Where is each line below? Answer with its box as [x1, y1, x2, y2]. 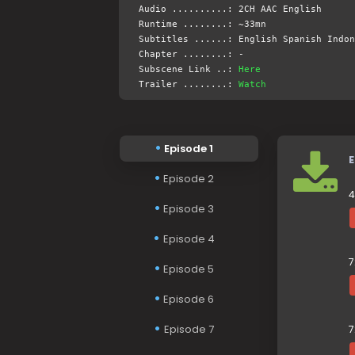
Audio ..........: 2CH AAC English [138, 4, 322, 14]
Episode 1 [164, 141, 213, 156]
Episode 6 [163, 292, 214, 307]
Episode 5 [163, 261, 214, 277]
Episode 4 [162, 231, 215, 246]
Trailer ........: [138, 79, 239, 90]
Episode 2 [163, 171, 214, 186]
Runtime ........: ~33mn [138, 19, 266, 29]
